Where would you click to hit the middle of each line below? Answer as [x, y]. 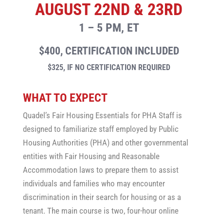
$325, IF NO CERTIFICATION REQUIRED [109, 67]
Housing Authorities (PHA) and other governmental [105, 143]
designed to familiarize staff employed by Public [100, 129]
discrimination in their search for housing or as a [102, 197]
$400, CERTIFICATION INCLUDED [109, 51]
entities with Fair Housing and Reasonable [91, 156]
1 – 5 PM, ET [109, 28]
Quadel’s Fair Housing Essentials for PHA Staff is [102, 115]
